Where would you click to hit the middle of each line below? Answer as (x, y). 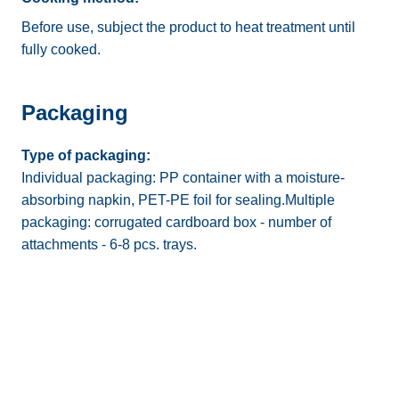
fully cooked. (61, 49)
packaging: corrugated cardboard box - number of (176, 222)
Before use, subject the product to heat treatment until (188, 27)
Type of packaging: (86, 155)
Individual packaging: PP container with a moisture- (183, 178)
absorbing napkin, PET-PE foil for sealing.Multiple (178, 200)
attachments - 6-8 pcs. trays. (109, 244)
